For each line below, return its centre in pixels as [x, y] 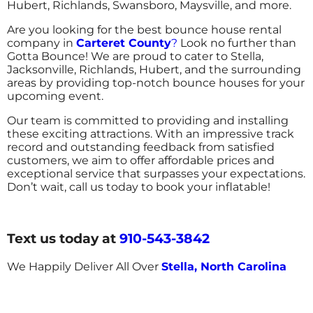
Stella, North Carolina [224, 266]
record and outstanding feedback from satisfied [141, 147]
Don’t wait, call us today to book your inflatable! [139, 187]
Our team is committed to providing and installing [148, 121]
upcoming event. [57, 96]
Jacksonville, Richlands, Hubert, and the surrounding [154, 70]
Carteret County [124, 43]
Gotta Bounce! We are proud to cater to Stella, [135, 57]
